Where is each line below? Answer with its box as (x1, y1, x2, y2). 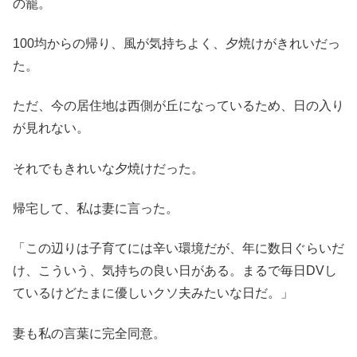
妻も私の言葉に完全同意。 (13, 326, 166, 340)
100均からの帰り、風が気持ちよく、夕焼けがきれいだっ (13, 36, 340, 50)
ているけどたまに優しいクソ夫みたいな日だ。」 (13, 286, 293, 300)
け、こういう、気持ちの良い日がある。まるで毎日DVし (13, 264, 337, 278)
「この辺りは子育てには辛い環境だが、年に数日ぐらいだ (13, 241, 344, 256)
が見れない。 (13, 121, 89, 135)
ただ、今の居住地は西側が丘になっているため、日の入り (13, 99, 344, 113)
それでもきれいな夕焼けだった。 (13, 161, 204, 175)
